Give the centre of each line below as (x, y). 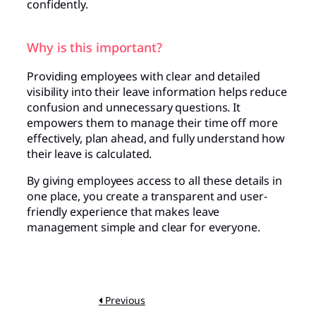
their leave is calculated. (90, 153)
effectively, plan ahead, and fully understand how (156, 138)
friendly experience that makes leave (123, 211)
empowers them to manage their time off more (152, 122)
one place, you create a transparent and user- (147, 196)
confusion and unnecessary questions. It (134, 107)
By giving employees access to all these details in (154, 180)
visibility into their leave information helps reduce (157, 91)
